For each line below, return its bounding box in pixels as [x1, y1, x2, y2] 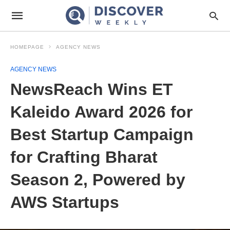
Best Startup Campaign [10, 125, 194, 144]
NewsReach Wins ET [10, 80, 173, 99]
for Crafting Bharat [10, 148, 158, 166]
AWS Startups [10, 193, 119, 212]
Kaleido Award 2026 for [10, 103, 193, 121]
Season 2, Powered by [10, 170, 185, 189]
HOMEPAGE [10, 44, 44, 50]
